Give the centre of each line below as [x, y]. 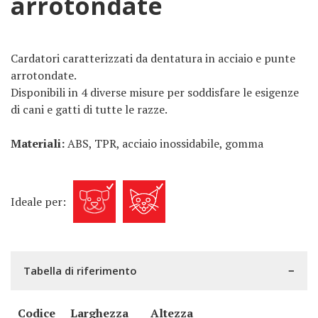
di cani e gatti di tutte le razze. [89, 109]
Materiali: [39, 143]
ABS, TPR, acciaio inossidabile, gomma [165, 143]
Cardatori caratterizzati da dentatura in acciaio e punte [153, 58]
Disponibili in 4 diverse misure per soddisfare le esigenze [155, 92]
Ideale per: [38, 202]
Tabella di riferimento [80, 270]
